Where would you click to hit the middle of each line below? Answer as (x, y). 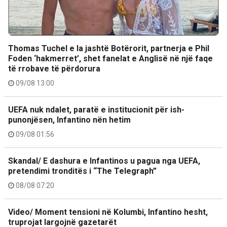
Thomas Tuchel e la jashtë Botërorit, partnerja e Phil (109, 48)
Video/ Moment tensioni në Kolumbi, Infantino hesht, (108, 212)
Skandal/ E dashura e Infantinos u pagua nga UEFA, (104, 161)
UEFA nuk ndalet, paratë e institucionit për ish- (96, 110)
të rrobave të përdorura (54, 69)
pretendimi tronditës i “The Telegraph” (82, 171)
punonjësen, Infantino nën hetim (69, 120)
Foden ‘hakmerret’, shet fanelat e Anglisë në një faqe (110, 59)
